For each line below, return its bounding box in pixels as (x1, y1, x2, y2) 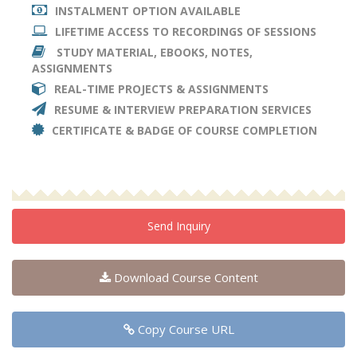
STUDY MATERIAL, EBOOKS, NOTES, (53, 45, 253, 61)
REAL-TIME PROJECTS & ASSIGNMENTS (54, 81, 269, 97)
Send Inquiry (147, 218, 210, 234)
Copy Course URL (134, 321, 234, 338)
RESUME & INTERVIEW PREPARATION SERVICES (54, 102, 312, 118)
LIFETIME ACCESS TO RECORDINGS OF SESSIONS (55, 24, 316, 40)
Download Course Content (110, 269, 258, 286)
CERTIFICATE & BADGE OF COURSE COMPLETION (52, 123, 317, 139)
